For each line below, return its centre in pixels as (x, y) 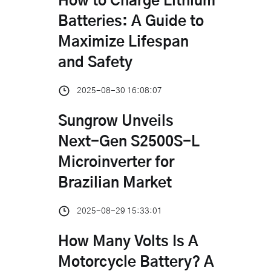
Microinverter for (116, 162)
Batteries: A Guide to (131, 21)
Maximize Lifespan (123, 42)
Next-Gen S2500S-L (129, 142)
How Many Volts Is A (128, 242)
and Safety (95, 63)
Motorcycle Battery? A (136, 262)
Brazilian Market (115, 183)
